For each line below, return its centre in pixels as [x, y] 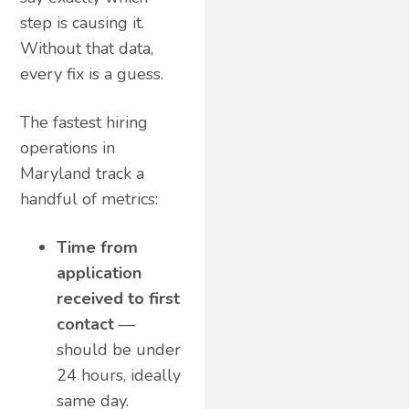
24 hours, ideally [119, 375]
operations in [68, 147]
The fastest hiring [84, 122]
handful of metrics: [89, 199]
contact [86, 324]
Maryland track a [83, 173]
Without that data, [87, 48]
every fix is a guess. [92, 73]
